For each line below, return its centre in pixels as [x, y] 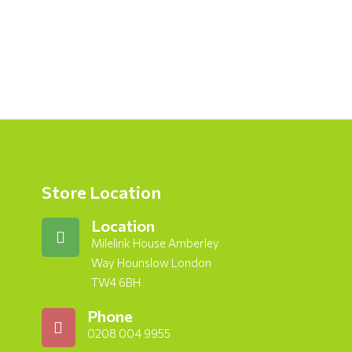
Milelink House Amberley [155, 243]
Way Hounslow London [151, 263]
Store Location [101, 192]
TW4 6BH [115, 282]
